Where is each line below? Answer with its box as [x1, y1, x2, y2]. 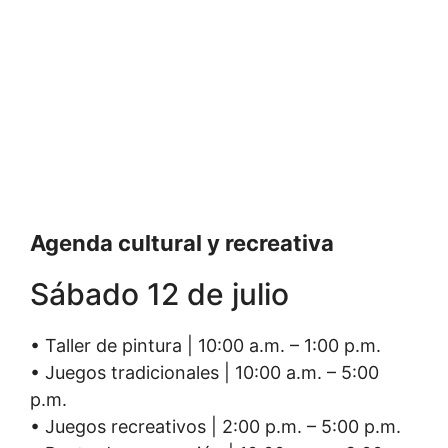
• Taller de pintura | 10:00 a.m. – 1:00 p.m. [30, 335, 381, 356]
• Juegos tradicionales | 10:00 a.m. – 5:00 [30, 362, 379, 383]
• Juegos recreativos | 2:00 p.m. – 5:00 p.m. [30, 416, 401, 437]
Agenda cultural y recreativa [30, 230, 334, 256]
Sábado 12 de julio [30, 276, 289, 312]
